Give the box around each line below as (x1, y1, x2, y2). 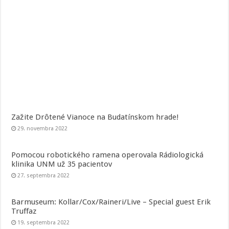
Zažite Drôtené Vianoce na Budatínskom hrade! (11, 112, 179, 122)
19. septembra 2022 (17, 219, 70, 226)
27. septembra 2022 (17, 172, 70, 179)
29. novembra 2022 (17, 125, 68, 132)
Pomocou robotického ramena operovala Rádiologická (11, 150, 204, 160)
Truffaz (11, 207, 37, 216)
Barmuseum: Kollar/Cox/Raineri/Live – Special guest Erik (11, 197, 211, 207)
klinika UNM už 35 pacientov (11, 159, 112, 169)
